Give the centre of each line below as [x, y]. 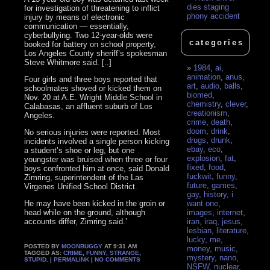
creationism [207, 113]
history [215, 195]
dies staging [208, 7]
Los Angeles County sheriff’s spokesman [96, 53]
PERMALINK [72, 259]
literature [232, 231]
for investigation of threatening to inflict [92, 8]
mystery [201, 258]
